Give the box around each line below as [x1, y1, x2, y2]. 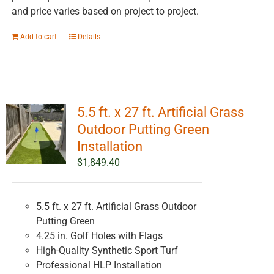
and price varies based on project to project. [11, 6, 199, 18]
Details [77, 32, 100, 42]
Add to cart [20, 32, 57, 42]
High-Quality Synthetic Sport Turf [35, 245, 178, 257]
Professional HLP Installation [35, 259, 162, 272]
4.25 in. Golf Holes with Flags [35, 230, 163, 242]
